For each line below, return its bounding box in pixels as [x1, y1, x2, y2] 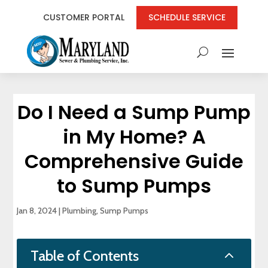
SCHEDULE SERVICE [148, 11, 226, 23]
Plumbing [62, 205, 97, 216]
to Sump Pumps [57, 172, 211, 199]
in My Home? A [62, 123, 206, 150]
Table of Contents [31, 246, 139, 264]
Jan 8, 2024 [17, 205, 57, 216]
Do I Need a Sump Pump [17, 98, 251, 126]
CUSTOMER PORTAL [42, 11, 124, 23]
